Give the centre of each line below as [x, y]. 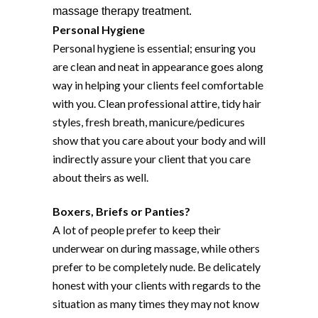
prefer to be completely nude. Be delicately [157, 266]
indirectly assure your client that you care [152, 158]
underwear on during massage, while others [156, 248]
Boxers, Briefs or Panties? [121, 211]
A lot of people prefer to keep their [137, 229]
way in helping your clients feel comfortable [158, 84]
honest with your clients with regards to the [157, 285]
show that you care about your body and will [159, 140]
